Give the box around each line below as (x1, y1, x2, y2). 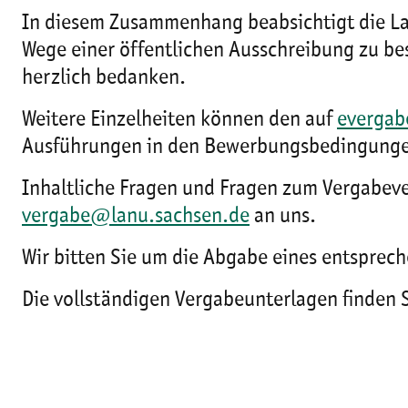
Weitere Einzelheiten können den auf (22, 109, 337, 131)
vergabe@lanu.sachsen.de (22, 206, 250, 228)
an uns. (250, 206, 316, 228)
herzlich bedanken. (22, 67, 186, 89)
